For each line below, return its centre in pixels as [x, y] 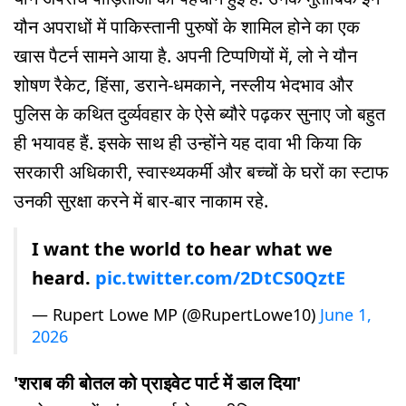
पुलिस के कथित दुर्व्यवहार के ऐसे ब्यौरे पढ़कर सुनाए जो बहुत [199, 114]
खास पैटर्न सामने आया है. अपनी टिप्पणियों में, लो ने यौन [185, 56]
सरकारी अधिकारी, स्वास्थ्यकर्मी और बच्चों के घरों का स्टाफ [201, 172]
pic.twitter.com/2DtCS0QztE [220, 278]
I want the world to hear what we [182, 249]
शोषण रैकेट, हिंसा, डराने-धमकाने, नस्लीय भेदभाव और [184, 85]
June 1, [346, 315]
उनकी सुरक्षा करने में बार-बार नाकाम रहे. [141, 201]
